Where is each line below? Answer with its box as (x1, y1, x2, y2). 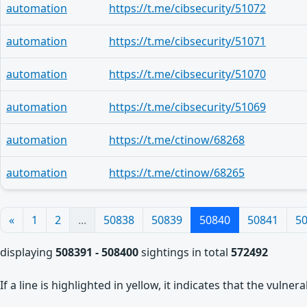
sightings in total (138, 245, 231, 260)
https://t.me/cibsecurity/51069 (109, 99, 266, 114)
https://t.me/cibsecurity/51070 (109, 66, 266, 82)
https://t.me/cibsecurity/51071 (109, 34, 266, 49)
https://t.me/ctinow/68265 (109, 165, 245, 180)
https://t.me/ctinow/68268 (109, 132, 245, 147)
